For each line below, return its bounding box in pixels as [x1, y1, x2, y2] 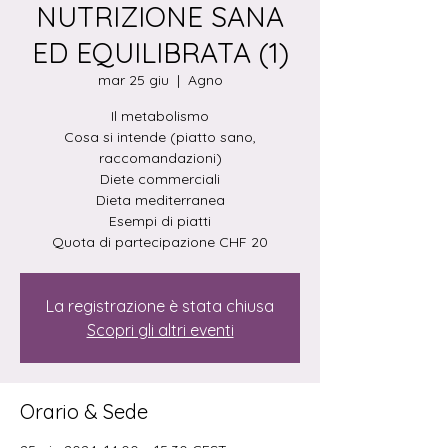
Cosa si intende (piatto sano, [64, 128, 256, 146]
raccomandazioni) [98, 149, 222, 167]
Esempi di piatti [109, 212, 211, 230]
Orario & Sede [20, 399, 148, 424]
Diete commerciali [100, 170, 220, 188]
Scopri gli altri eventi [86, 320, 234, 340]
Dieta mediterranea [95, 191, 225, 209]
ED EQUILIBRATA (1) [31, 35, 289, 70]
